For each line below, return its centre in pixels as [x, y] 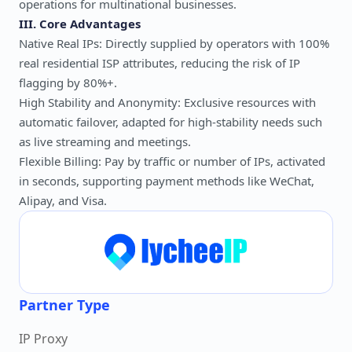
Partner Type [64, 305]
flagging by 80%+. [68, 82]
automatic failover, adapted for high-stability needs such [170, 122]
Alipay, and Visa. [63, 200]
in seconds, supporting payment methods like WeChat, [167, 181]
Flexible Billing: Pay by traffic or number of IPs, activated [172, 161]
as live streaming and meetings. [105, 141]
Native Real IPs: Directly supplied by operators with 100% [174, 43]
